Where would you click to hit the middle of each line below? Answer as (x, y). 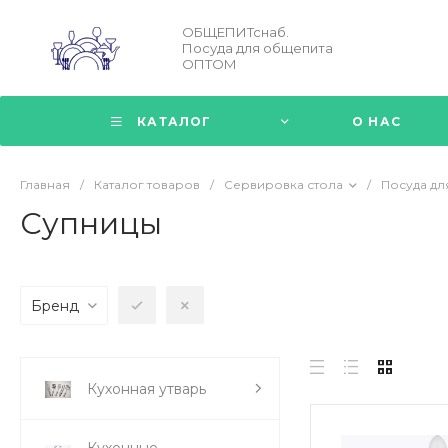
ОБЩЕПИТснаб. (235, 32)
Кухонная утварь (146, 388)
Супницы (91, 223)
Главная (45, 184)
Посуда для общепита (257, 48)
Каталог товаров (147, 184)
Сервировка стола (283, 184)
